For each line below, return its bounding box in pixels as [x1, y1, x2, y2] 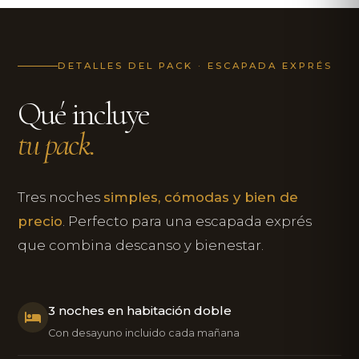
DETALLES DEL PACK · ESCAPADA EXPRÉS [58, 60, 333, 72]
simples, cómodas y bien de [103, 189, 299, 206]
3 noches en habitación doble [48, 303, 232, 319]
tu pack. [18, 125, 95, 164]
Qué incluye [18, 95, 150, 134]
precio [18, 213, 63, 230]
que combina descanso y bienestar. [18, 237, 264, 254]
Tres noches [18, 189, 104, 206]
